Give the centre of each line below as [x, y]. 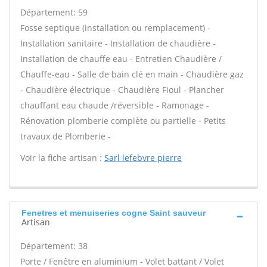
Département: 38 [54, 246]
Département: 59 [54, 12]
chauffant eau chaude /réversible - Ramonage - [115, 105]
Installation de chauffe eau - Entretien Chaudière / [121, 59]
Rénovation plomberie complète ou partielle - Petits [123, 121]
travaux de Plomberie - [66, 136]
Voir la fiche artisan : [62, 158]
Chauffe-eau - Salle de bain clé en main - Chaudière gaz [132, 74]
